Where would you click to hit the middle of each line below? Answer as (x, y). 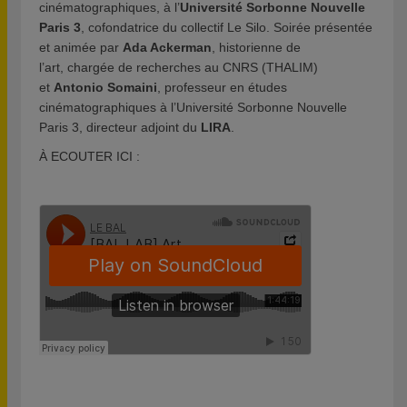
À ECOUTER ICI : (91, 156)
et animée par (81, 47)
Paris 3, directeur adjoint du (118, 127)
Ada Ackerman (167, 47)
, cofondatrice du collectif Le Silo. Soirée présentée (227, 27)
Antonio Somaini (105, 87)
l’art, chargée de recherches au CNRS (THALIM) (179, 67)
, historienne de (256, 47)
